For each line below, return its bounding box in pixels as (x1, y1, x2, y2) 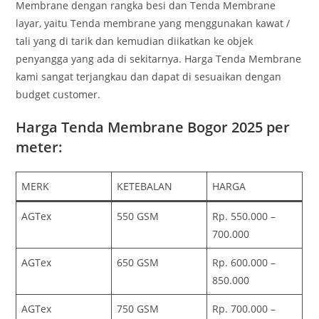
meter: (16, 137, 63, 157)
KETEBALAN (117, 179, 173, 193)
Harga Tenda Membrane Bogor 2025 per (16, 117, 291, 137)
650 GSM (117, 255, 159, 269)
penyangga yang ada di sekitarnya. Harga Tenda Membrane (16, 51, 302, 66)
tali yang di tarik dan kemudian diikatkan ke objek (16, 33, 253, 48)
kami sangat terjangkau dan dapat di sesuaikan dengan (16, 69, 282, 83)
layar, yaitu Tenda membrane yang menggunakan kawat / (16, 16, 291, 30)
